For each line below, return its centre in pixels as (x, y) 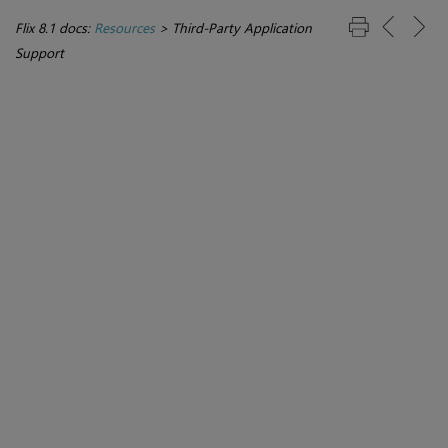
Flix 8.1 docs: (54, 28)
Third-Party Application (242, 28)
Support (39, 53)
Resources (124, 28)
